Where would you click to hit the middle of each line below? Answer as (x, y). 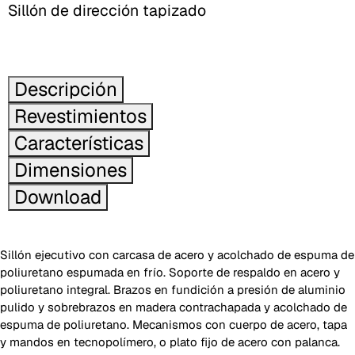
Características (79, 143)
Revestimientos (80, 116)
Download (58, 197)
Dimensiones (71, 170)
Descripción (66, 89)
